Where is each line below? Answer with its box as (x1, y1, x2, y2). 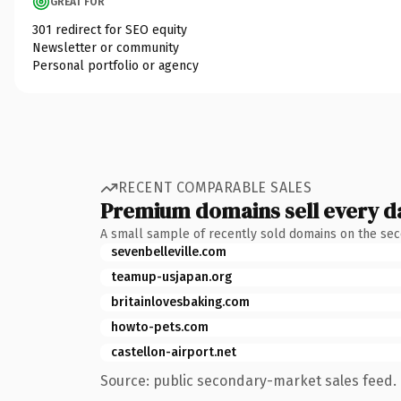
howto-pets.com (111, 319, 209, 335)
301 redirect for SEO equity (32, 21, 187, 38)
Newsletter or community (32, 39, 179, 55)
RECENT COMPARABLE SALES (118, 179, 312, 196)
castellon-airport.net (111, 344, 236, 360)
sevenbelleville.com (111, 243, 226, 260)
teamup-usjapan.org (111, 269, 232, 285)
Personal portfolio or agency (32, 57, 199, 73)
